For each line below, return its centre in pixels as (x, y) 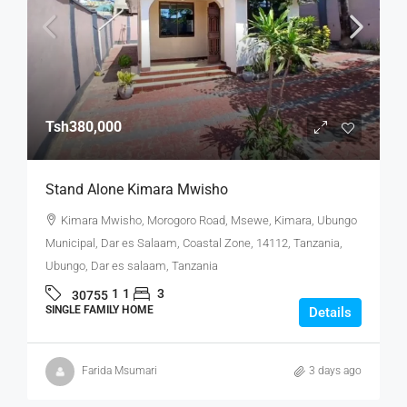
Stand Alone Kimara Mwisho (137, 189)
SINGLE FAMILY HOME (99, 309)
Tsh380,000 (84, 126)
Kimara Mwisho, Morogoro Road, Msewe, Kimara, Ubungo (209, 220)
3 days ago (335, 371)
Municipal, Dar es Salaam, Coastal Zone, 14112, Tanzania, (194, 243)
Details (330, 312)
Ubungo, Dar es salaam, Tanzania (132, 265)
